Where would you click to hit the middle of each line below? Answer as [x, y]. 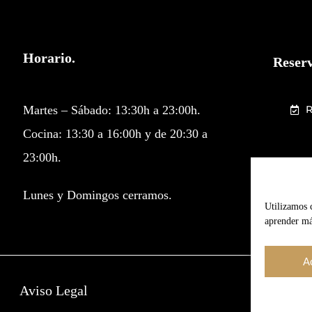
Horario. [49, 58]
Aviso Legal [54, 291]
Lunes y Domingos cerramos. [97, 195]
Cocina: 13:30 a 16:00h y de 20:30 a [115, 134]
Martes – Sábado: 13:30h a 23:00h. [111, 110]
